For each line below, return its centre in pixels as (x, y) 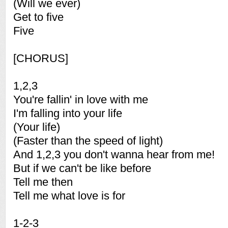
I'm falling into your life (68, 113)
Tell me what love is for (69, 196)
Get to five (38, 17)
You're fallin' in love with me (81, 99)
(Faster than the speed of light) (88, 141)
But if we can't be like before (82, 168)
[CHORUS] (41, 58)
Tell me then (43, 182)
